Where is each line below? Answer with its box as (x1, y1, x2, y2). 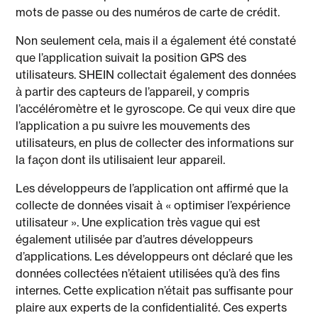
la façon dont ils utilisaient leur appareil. (16, 153, 231, 167)
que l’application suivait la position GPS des (16, 50, 247, 65)
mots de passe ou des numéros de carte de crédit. (16, 5, 286, 19)
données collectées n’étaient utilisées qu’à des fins (16, 266, 280, 280)
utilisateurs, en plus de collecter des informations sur (16, 136, 295, 150)
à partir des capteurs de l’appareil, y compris (16, 84, 250, 99)
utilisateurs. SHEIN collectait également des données (16, 67, 297, 82)
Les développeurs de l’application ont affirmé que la (16, 181, 289, 195)
